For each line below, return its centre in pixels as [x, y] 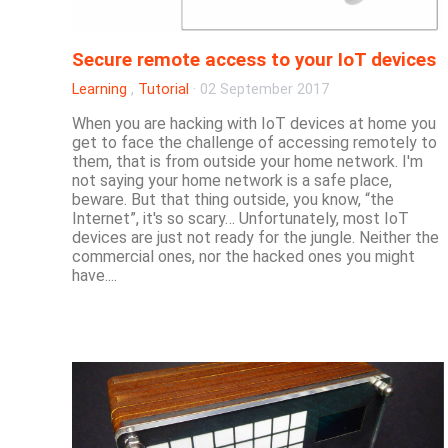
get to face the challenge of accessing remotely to [254, 142]
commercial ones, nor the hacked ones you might [243, 256]
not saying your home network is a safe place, [232, 180]
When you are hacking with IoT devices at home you [254, 123]
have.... [94, 275]
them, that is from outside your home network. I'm [247, 161]
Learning [99, 89]
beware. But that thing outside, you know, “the [233, 199]
